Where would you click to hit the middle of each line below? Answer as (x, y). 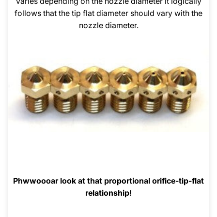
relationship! (108, 193)
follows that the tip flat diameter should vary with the (108, 13)
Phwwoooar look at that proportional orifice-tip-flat (108, 181)
